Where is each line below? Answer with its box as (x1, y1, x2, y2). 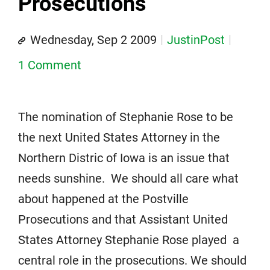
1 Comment (18, 58, 81, 72)
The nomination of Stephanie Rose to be (18, 110, 233, 124)
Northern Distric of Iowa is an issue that (18, 151, 230, 165)
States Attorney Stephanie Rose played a (18, 233, 239, 247)
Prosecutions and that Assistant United (18, 212, 228, 227)
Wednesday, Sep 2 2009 (30, 33, 157, 47)
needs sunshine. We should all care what (18, 171, 239, 186)
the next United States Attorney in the (18, 130, 220, 145)
